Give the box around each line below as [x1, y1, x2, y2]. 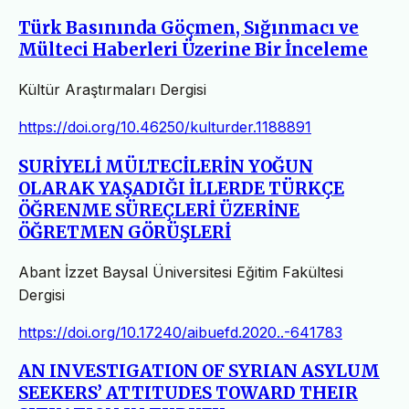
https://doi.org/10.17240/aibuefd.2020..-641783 [18, 322, 342, 341]
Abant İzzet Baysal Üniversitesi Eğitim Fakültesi [18, 262, 343, 281]
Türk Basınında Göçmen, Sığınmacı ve [18, 17, 359, 39]
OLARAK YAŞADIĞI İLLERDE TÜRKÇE [18, 177, 344, 199]
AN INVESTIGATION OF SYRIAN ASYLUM [18, 361, 380, 383]
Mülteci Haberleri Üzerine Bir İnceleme [18, 39, 368, 61]
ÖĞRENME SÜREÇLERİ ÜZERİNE [18, 199, 299, 221]
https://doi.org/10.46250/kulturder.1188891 [18, 118, 311, 137]
